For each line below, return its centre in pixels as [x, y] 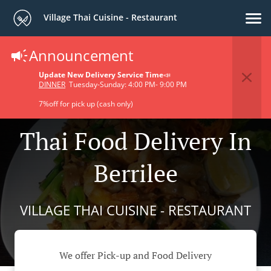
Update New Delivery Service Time [101, 75]
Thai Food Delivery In [135, 141]
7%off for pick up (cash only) [86, 104]
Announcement [81, 55]
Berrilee [135, 173]
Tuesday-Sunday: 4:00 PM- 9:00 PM [126, 84]
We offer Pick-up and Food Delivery [135, 256]
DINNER [52, 84]
